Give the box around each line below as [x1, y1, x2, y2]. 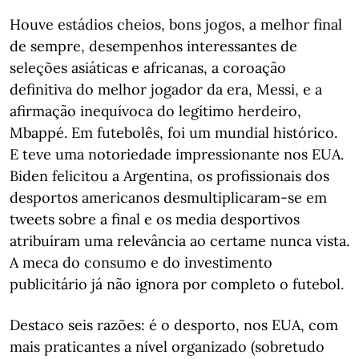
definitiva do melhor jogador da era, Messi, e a [10, 80, 322, 99]
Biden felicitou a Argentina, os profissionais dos [10, 167, 329, 185]
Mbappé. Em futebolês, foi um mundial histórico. [10, 123, 337, 142]
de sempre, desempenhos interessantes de [10, 37, 297, 55]
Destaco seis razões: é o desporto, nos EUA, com [10, 316, 338, 334]
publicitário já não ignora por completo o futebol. [10, 275, 344, 293]
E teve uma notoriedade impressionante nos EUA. [10, 145, 344, 163]
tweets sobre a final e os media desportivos [10, 210, 300, 228]
